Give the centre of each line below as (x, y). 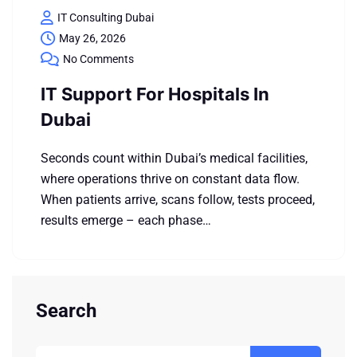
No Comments (98, 59)
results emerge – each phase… (126, 220)
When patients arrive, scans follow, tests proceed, (178, 200)
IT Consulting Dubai (106, 18)
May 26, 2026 (92, 38)
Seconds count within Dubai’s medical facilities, (174, 158)
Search (66, 311)
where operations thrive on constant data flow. (170, 179)
